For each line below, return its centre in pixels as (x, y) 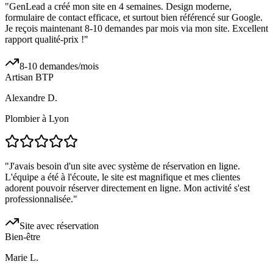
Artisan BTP (29, 77)
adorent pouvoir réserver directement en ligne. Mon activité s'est (127, 188)
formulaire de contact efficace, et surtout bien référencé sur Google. (134, 18)
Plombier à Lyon (37, 119)
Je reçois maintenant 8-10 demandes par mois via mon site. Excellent (136, 29)
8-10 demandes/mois (59, 66)
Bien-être (23, 237)
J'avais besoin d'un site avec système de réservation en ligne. (125, 166)
